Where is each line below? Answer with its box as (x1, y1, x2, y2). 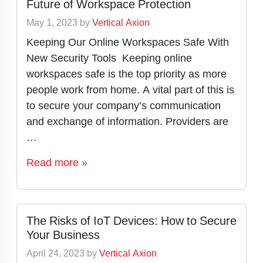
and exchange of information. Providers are (26, 114, 228, 129)
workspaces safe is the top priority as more (26, 66, 227, 81)
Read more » (26, 155, 87, 170)
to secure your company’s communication (26, 98, 221, 113)
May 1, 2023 (26, 16, 77, 29)
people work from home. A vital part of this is (26, 82, 234, 97)
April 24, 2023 (26, 247, 85, 260)
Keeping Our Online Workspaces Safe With (26, 35, 229, 49)
